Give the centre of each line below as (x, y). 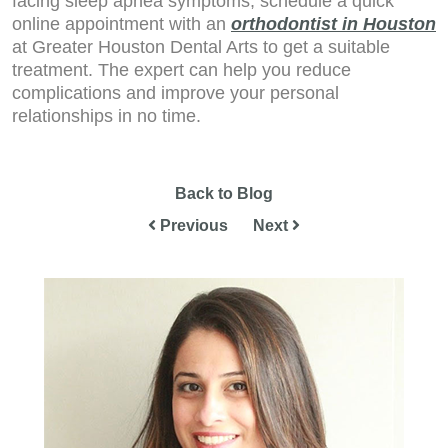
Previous (192, 225)
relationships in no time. (106, 116)
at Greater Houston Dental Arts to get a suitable (201, 47)
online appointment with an (121, 24)
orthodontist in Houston (333, 24)
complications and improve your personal (175, 93)
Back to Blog (224, 193)
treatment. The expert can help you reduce (181, 70)
